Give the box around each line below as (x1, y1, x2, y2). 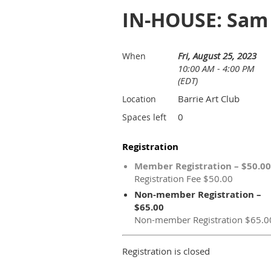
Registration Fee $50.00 (134, 172, 233, 184)
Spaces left (122, 111, 166, 123)
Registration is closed (122, 245, 210, 257)
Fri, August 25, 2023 (178, 50, 256, 62)
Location (122, 93, 156, 105)
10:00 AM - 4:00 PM (178, 62, 255, 74)
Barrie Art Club (178, 93, 240, 105)
